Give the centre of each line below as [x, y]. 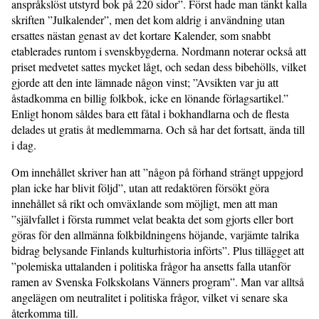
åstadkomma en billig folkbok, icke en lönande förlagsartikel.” [150, 98]
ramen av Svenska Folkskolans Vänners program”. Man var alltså [158, 282]
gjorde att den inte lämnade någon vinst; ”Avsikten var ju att [145, 83]
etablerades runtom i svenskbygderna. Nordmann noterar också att [159, 51]
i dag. [24, 145]
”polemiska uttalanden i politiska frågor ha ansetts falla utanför [151, 266]
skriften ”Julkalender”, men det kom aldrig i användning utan [148, 20]
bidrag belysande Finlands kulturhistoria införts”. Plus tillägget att [158, 251]
